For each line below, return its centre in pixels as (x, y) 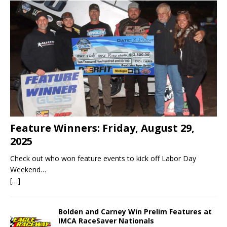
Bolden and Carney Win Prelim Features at (135, 212)
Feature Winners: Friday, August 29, (102, 128)
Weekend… (28, 170)
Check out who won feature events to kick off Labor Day (103, 159)
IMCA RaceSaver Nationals (106, 221)
